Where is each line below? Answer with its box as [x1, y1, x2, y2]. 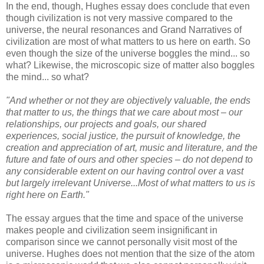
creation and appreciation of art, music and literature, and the [6, 142, 258, 153]
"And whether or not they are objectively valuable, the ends [6, 95, 250, 105]
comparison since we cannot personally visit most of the [6, 236, 237, 247]
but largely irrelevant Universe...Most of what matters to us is [6, 177, 255, 188]
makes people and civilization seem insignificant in [6, 225, 217, 235]
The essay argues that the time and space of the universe [6, 213, 243, 223]
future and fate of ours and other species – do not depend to [6, 154, 253, 164]
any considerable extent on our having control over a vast [6, 166, 243, 176]
